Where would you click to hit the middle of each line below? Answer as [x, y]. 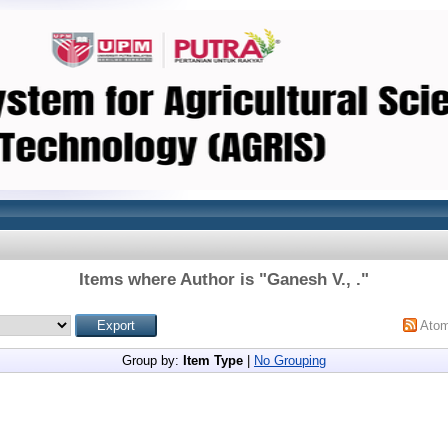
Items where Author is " [173, 279]
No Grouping [290, 360]
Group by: [152, 360]
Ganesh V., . [314, 279]
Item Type [213, 360]
